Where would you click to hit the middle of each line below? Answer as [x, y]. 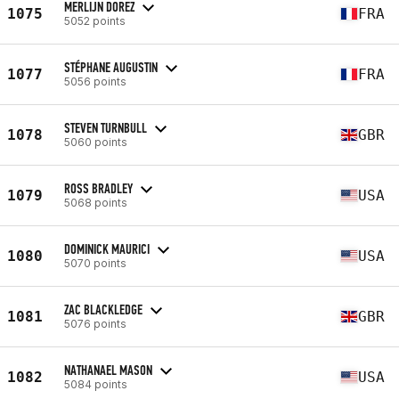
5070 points [95, 263]
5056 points [95, 81]
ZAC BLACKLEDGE [103, 309]
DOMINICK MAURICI [107, 248]
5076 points [95, 323]
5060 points [96, 142]
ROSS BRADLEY [98, 188]
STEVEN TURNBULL [106, 127]
